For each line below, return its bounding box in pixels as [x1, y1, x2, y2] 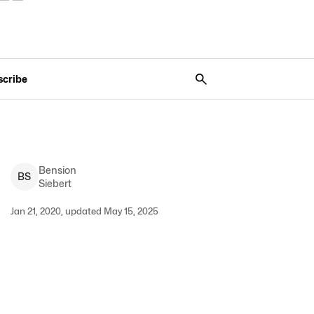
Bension [38, 164, 76, 176]
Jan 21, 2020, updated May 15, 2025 [10, 205, 158, 217]
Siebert [38, 177, 71, 189]
